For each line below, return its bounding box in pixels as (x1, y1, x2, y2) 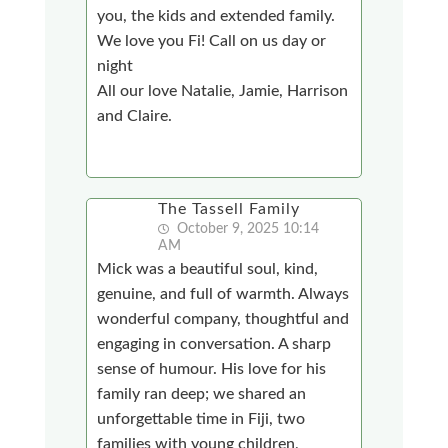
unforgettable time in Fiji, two (97, 410, 306, 427)
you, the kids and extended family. (97, 7, 336, 24)
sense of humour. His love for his (97, 360, 327, 377)
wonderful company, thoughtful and (97, 310, 350, 327)
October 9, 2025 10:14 (173, 221, 320, 236)
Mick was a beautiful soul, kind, (97, 260, 319, 277)
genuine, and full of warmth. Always (97, 285, 350, 302)
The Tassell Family (158, 200, 301, 217)
